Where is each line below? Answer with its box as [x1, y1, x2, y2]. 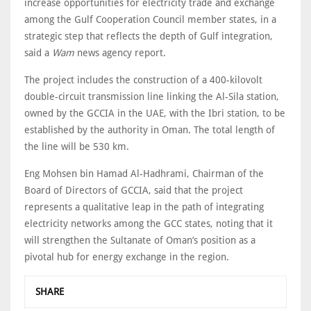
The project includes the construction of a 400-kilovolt [24, 74, 262, 85]
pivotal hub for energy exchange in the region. [24, 251, 235, 262]
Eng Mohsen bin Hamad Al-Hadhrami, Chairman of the [24, 167, 264, 179]
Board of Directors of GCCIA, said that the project [24, 184, 243, 196]
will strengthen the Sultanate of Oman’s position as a [24, 234, 255, 246]
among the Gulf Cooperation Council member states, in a [24, 13, 276, 25]
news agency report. [74, 47, 166, 58]
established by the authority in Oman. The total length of [24, 124, 275, 135]
